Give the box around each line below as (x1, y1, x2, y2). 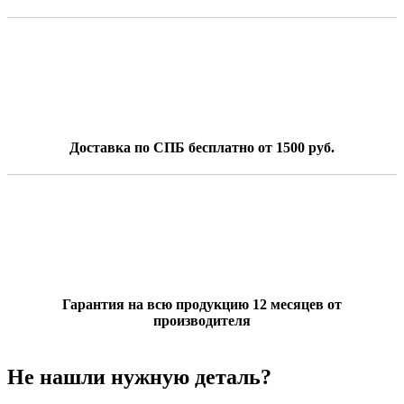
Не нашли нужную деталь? (7, 364, 271, 389)
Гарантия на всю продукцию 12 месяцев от (62, 296, 342, 312)
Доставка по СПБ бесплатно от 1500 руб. (69, 139, 335, 155)
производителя (153, 312, 251, 328)
